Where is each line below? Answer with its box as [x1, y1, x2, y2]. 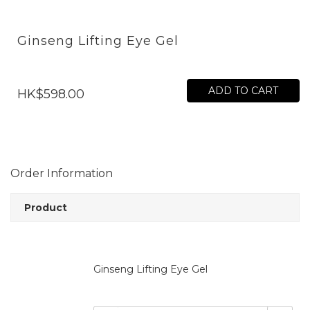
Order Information [10, 167, 113, 180]
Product [24, 201, 67, 214]
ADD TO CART [208, 84, 278, 97]
